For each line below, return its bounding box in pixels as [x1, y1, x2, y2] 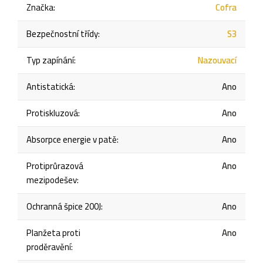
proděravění [26, 238, 71, 255]
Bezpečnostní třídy [26, 25, 98, 42]
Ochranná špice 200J [26, 197, 101, 215]
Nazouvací [198, 51, 237, 69]
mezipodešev [26, 171, 77, 188]
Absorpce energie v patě [26, 130, 117, 148]
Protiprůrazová [26, 157, 83, 174]
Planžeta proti [26, 224, 80, 241]
